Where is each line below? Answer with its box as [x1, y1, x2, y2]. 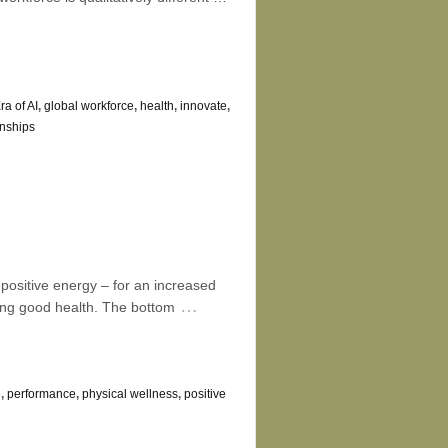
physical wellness [82, 386, 178, 401]
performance [7, 386, 76, 401]
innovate [180, 98, 227, 113]
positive [184, 386, 226, 401]
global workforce [44, 98, 134, 113]
